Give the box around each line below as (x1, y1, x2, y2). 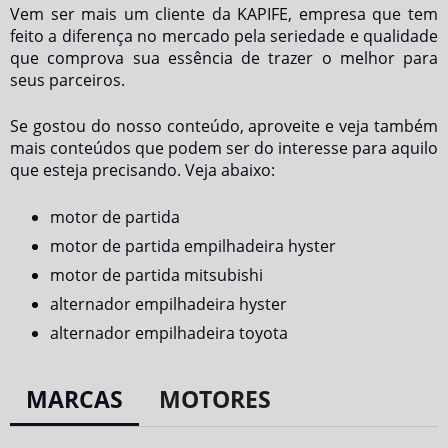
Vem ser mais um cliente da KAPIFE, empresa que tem (10, 3, 438, 25)
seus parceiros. (10, 69, 125, 91)
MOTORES (159, 383, 271, 415)
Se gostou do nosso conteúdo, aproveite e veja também (10, 115, 438, 137)
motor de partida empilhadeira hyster (50, 235, 336, 257)
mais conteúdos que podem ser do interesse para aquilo (10, 137, 438, 159)
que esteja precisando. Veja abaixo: (10, 159, 275, 181)
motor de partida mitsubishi (50, 264, 263, 286)
